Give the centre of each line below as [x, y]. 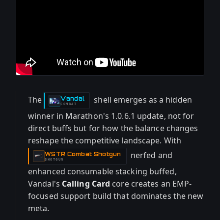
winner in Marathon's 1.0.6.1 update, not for [111, 116]
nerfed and [150, 155]
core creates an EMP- [151, 184]
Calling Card [86, 184]
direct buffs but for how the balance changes [113, 128]
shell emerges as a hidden [142, 100]
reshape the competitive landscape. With [105, 140]
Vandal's [45, 184]
